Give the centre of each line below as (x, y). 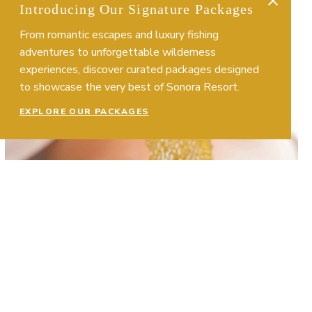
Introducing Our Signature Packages (137, 9)
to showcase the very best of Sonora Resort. (130, 87)
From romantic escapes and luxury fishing (119, 35)
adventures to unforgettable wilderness (118, 52)
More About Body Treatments (92, 129)
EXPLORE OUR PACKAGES (84, 111)
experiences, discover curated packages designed (139, 70)
